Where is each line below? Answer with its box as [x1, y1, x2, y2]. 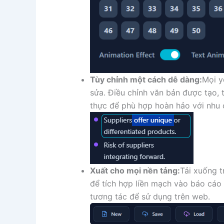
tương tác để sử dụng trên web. [90, 191, 210, 202]
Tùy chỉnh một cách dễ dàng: [90, 74, 202, 85]
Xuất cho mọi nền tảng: [90, 165, 180, 176]
